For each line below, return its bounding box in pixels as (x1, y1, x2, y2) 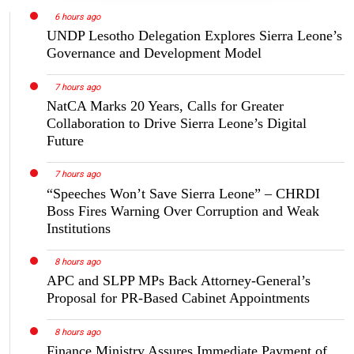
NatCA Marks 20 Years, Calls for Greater (47, 97, 284, 114)
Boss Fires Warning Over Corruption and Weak (47, 202, 319, 219)
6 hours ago (54, 11, 100, 22)
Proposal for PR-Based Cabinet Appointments (47, 290, 310, 307)
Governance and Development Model (47, 44, 262, 61)
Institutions (47, 220, 111, 236)
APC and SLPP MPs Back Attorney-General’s (47, 273, 311, 289)
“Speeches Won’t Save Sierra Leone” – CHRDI (47, 185, 320, 201)
